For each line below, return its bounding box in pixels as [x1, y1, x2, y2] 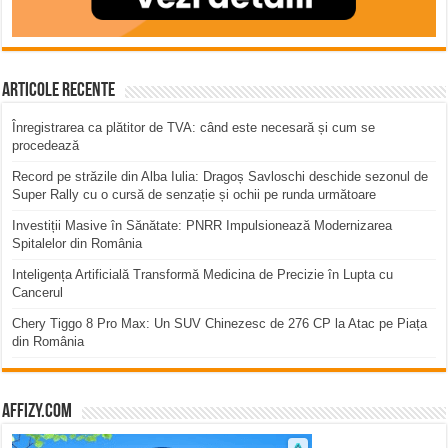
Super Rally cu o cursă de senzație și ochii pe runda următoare [12, 186, 377, 202]
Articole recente [2, 80, 116, 101]
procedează [12, 137, 80, 153]
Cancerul [12, 284, 64, 300]
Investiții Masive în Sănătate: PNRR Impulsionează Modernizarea [12, 217, 393, 233]
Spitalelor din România [12, 235, 143, 251]
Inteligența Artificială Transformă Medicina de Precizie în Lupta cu [12, 266, 394, 282]
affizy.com [2, 401, 73, 422]
